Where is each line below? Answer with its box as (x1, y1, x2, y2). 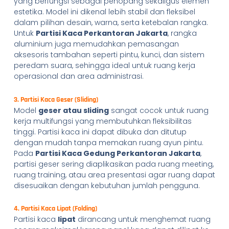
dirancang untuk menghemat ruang (75, 214, 211, 225)
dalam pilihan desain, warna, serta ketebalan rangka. (13, 17, 208, 28)
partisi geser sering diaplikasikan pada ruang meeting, (13, 158, 214, 169)
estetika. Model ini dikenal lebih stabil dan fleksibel (13, 7, 195, 17)
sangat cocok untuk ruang (108, 105, 209, 116)
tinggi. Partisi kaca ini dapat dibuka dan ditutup (13, 126, 187, 137)
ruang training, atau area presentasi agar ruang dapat (13, 169, 215, 180)
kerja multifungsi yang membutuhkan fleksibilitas (13, 116, 192, 126)
